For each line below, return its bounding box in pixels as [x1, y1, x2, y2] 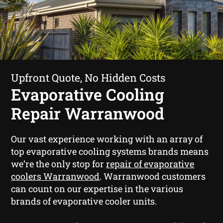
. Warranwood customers [100, 170, 206, 182]
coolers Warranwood [11, 170, 100, 182]
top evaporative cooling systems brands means [11, 145, 209, 157]
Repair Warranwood [11, 102, 165, 124]
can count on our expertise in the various [11, 182, 184, 195]
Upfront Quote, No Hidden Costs [11, 70, 166, 85]
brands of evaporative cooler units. [11, 195, 157, 207]
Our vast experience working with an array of [11, 132, 203, 145]
